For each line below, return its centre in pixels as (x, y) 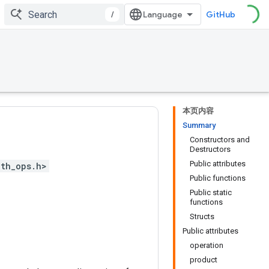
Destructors (210, 149)
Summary (199, 125)
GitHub (221, 14)
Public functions (218, 178)
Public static (211, 192)
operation (207, 245)
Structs (202, 216)
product (204, 260)
